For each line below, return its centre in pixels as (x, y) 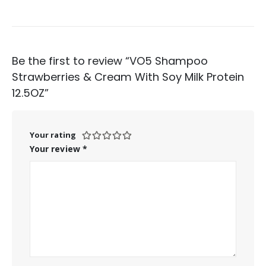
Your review (56, 148)
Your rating (53, 134)
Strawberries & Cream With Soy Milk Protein (128, 77)
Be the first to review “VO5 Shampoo (110, 61)
